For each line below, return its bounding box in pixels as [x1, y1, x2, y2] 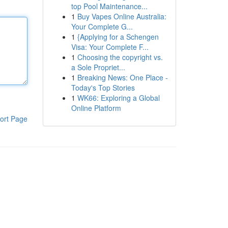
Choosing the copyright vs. [77, 52, 163, 62]
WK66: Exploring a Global [77, 93, 160, 103]
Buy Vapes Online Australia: [77, 11, 166, 21]
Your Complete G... [71, 21, 133, 32]
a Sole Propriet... [71, 62, 125, 72]
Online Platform [71, 103, 121, 113]
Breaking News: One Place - [77, 72, 168, 82]
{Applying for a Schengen [77, 32, 159, 42]
